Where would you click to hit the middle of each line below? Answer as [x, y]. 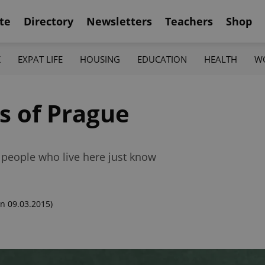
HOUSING [100, 59]
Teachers [189, 21]
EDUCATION [162, 59]
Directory [49, 21]
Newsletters [119, 21]
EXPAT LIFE [40, 59]
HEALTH [221, 59]
